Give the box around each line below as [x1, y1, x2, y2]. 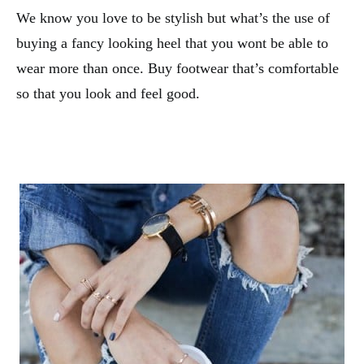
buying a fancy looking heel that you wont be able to [16, 34, 328, 51]
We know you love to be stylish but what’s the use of [16, 9, 330, 26]
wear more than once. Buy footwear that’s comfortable [16, 59, 339, 76]
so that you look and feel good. [16, 84, 200, 102]
